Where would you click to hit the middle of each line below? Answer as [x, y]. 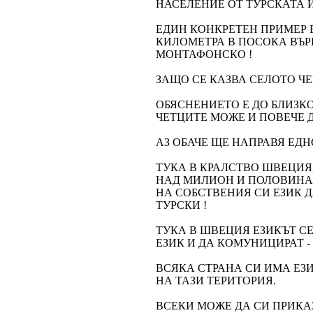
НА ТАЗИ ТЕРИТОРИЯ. [216, 281]
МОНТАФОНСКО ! [204, 54]
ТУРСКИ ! [181, 205]
